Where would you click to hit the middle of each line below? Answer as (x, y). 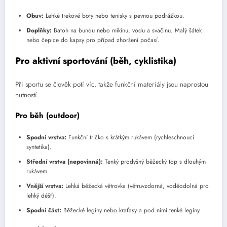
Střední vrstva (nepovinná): (65, 161)
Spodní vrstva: (46, 137)
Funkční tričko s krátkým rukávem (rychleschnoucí (130, 137)
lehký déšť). (41, 195)
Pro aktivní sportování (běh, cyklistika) (96, 61)
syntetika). (39, 147)
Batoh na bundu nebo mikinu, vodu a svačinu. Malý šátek (127, 30)
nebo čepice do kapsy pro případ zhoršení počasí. (93, 40)
